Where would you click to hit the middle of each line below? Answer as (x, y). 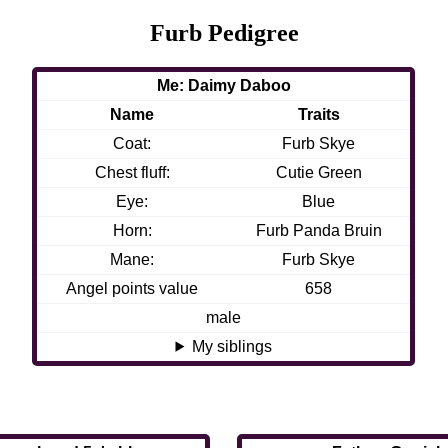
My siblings (232, 346)
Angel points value (132, 288)
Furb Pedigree (224, 32)
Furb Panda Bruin (318, 230)
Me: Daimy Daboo (223, 85)
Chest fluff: (132, 172)
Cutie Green (318, 172)
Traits (318, 114)
